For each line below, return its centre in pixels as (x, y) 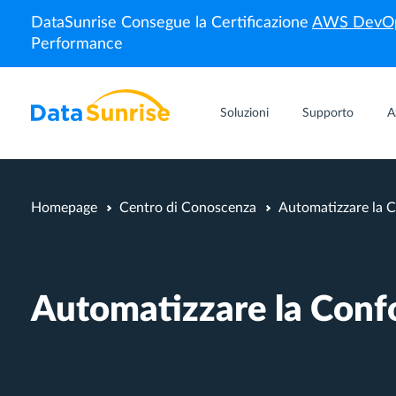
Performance (77, 44)
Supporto (328, 113)
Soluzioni (244, 113)
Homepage (64, 208)
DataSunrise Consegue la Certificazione (171, 23)
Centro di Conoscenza (188, 208)
